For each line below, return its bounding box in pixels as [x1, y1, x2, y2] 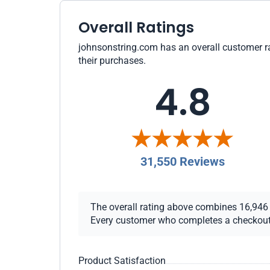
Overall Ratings [78, 17, 194, 38]
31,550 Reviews [140, 154, 225, 169]
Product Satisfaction [78, 255, 166, 266]
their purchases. [78, 55, 146, 66]
